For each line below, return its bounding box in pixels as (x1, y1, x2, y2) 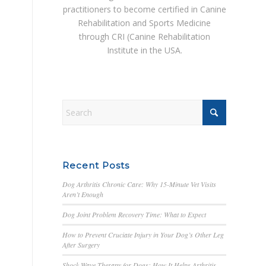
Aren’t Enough (62, 189, 104, 199)
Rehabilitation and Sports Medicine (78, 17, 211, 28)
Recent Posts (62, 159, 130, 171)
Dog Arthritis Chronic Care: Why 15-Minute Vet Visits (62, 179, 217, 189)
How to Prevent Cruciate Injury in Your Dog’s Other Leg (62, 229, 224, 239)
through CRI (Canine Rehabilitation (78, 30, 210, 42)
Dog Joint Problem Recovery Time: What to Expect (62, 209, 207, 219)
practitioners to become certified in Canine (62, 3, 226, 15)
